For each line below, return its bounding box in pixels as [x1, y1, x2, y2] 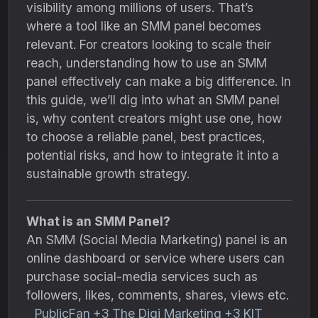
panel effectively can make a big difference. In [26, 74, 291, 89]
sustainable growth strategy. [26, 166, 190, 181]
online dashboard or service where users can [26, 251, 285, 265]
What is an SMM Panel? [26, 214, 170, 229]
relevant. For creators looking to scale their [26, 37, 271, 52]
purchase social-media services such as [26, 269, 258, 284]
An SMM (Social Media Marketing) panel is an [26, 232, 287, 247]
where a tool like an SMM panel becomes [26, 18, 261, 33]
